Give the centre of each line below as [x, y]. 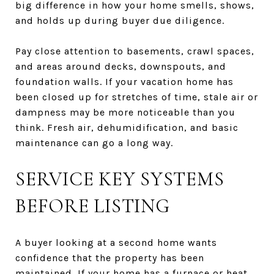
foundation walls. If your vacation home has [124, 81]
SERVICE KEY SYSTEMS [120, 179]
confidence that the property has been [110, 257]
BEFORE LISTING [93, 206]
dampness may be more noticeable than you [125, 112]
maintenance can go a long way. [94, 143]
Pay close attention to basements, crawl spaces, [135, 51]
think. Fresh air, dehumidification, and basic [127, 127]
